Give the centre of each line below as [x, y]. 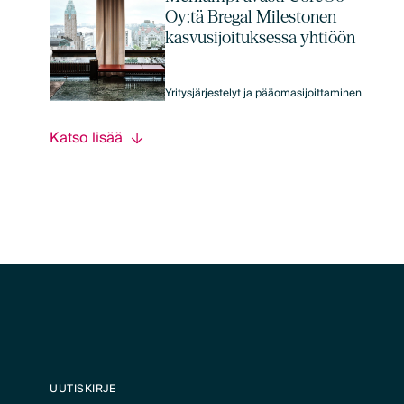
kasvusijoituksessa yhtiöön [261, 38]
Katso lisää [87, 138]
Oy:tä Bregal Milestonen [251, 17]
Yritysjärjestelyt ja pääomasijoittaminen [264, 94]
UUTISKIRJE [83, 390]
